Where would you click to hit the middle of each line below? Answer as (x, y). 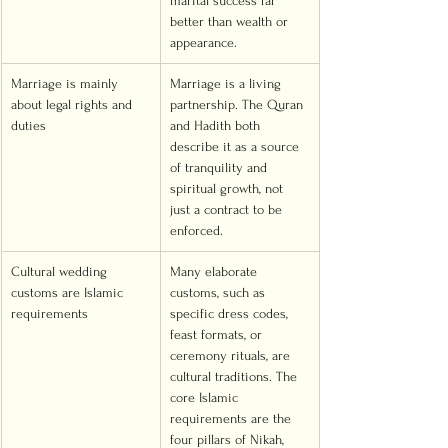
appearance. (203, 42)
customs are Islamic (69, 292)
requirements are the (232, 418)
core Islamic (206, 397)
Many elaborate (215, 271)
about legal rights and (73, 104)
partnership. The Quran (238, 104)
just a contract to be (228, 209)
